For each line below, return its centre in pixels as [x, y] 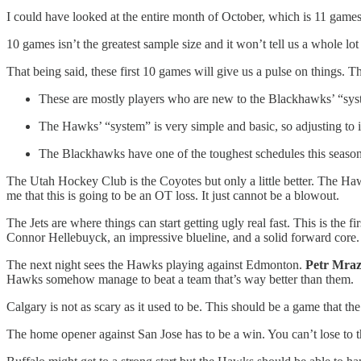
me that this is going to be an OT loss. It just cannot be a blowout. [173, 195]
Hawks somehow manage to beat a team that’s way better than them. [180, 279]
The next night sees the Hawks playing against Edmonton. [156, 264]
